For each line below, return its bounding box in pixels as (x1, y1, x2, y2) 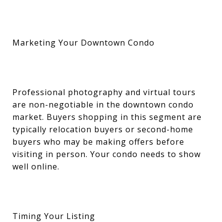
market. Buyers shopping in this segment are (12, 111, 202, 122)
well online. (12, 161, 59, 172)
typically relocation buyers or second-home (12, 124, 193, 135)
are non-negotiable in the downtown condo (12, 99, 194, 110)
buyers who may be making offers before (12, 136, 184, 147)
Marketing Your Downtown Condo (12, 37, 155, 48)
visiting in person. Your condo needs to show (12, 149, 201, 160)
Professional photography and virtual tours (12, 87, 196, 98)
